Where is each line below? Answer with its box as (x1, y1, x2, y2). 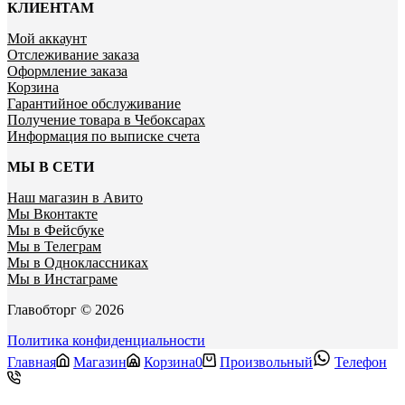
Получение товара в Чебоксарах (7, 111, 205, 127)
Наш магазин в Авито (7, 189, 143, 205)
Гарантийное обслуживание (7, 95, 181, 111)
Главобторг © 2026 (7, 301, 124, 317)
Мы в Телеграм (7, 238, 101, 254)
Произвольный (220, 353, 313, 370)
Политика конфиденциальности (7, 332, 205, 348)
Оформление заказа (7, 62, 127, 79)
